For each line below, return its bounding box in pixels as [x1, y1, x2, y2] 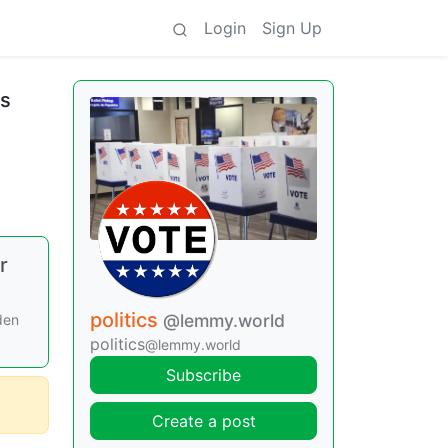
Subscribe [166, 365, 241, 385]
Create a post [151, 411, 256, 431]
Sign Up [262, 18, 322, 38]
